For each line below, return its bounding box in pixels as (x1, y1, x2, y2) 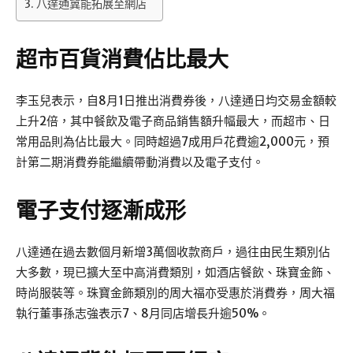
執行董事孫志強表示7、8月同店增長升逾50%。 (16, 305, 270, 321)
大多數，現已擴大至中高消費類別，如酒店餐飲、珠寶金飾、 (16, 264, 335, 280)
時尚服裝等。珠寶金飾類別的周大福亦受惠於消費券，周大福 (16, 284, 335, 300)
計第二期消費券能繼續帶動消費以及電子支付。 (16, 154, 264, 169)
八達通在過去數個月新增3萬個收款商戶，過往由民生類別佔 (16, 243, 330, 259)
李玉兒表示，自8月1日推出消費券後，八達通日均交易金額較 (16, 92, 336, 108)
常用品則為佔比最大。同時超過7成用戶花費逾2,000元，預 (16, 133, 329, 149)
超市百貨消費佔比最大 (16, 46, 229, 72)
